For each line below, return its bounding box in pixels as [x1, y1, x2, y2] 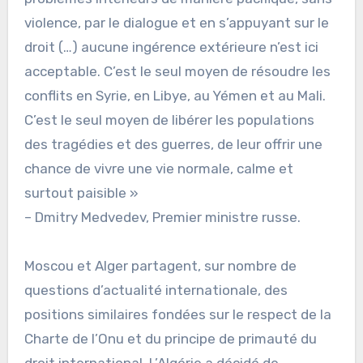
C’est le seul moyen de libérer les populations [23, 111, 314, 128]
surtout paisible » [23, 184, 139, 201]
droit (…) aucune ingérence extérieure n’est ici [23, 38, 318, 55]
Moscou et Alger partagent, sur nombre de [23, 257, 297, 274]
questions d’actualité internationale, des [23, 281, 288, 298]
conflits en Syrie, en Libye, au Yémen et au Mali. [23, 87, 326, 104]
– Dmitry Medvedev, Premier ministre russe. [23, 208, 301, 225]
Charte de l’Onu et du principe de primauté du [23, 330, 317, 347]
